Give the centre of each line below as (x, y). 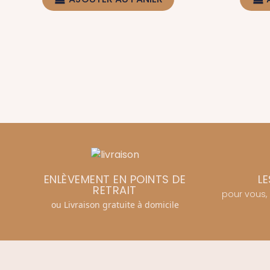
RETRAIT (115, 190)
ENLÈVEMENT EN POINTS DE (115, 179)
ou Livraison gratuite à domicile (115, 204)
